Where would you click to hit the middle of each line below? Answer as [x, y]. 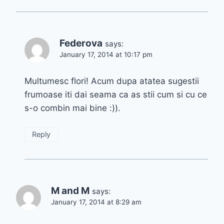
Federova [81, 43]
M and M [70, 190]
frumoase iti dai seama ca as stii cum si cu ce [116, 95]
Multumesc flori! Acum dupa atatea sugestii [112, 81]
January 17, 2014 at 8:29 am [96, 202]
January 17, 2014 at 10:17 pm [106, 55]
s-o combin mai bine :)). [72, 108]
